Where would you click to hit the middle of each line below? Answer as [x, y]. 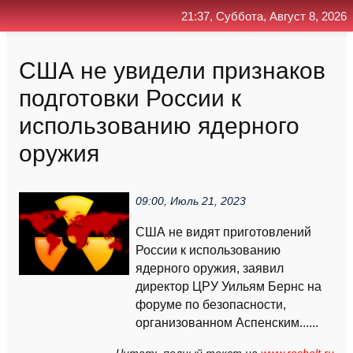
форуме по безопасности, [211, 305]
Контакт [249, 47]
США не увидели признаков [172, 70]
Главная [195, 47]
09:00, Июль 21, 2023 [191, 201]
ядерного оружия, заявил [210, 268]
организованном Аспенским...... [227, 323]
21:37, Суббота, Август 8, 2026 [264, 17]
